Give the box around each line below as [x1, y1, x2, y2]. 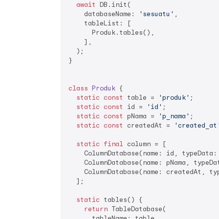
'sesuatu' [139, 9, 174, 18]
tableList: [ [68, 19, 131, 27]
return [84, 204, 108, 213]
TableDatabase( [108, 204, 166, 213]
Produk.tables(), [68, 28, 154, 37]
